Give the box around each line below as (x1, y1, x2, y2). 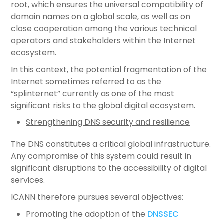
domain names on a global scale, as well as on (11, 11, 191, 22)
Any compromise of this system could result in (11, 150, 192, 162)
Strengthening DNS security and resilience (26, 116, 190, 128)
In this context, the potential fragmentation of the (11, 64, 207, 75)
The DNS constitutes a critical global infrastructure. (11, 138, 211, 150)
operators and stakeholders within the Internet (11, 35, 196, 46)
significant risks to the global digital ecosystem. (11, 100, 196, 111)
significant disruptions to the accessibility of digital (11, 162, 207, 174)
